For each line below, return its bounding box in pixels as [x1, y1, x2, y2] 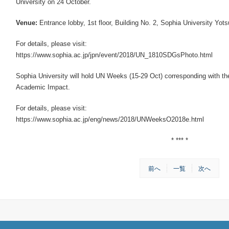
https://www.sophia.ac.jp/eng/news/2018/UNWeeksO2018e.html [16, 116, 204, 123]
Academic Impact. [16, 83, 70, 91]
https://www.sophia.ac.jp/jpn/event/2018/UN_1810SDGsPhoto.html [16, 51, 213, 59]
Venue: [16, 19, 37, 27]
